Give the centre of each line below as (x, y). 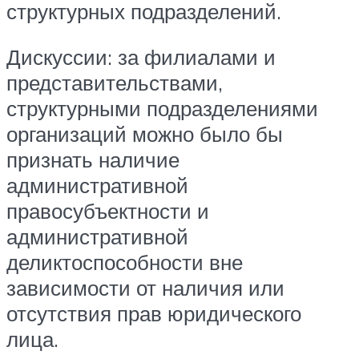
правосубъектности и (108, 211)
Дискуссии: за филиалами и (141, 57)
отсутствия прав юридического (154, 314)
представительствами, (115, 83)
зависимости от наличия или (145, 288)
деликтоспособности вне (125, 262)
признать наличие (93, 160)
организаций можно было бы (145, 134)
